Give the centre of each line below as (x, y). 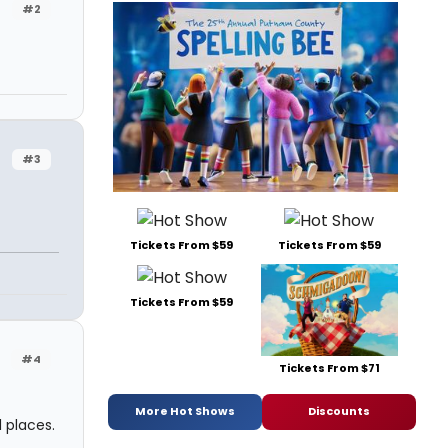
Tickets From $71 (329, 367)
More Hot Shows (185, 411)
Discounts (339, 411)
